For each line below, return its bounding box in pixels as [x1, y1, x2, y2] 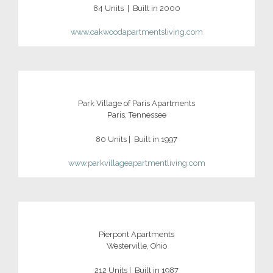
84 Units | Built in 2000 [93, 3, 180, 13]
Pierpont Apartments [99, 230, 174, 239]
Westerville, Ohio [106, 241, 167, 251]
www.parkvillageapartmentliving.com [68, 158, 205, 168]
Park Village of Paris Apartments [78, 99, 195, 108]
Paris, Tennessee [107, 110, 166, 120]
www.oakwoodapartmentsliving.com [70, 27, 203, 37]
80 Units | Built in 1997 [96, 134, 177, 144]
